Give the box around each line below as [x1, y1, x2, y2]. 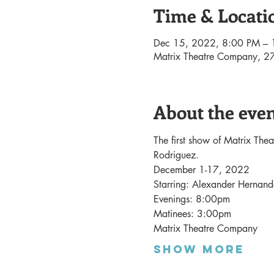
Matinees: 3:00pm [153, 207, 231, 220]
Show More [153, 242, 245, 256]
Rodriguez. [153, 148, 202, 161]
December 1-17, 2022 [153, 163, 250, 176]
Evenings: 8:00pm [153, 192, 230, 206]
